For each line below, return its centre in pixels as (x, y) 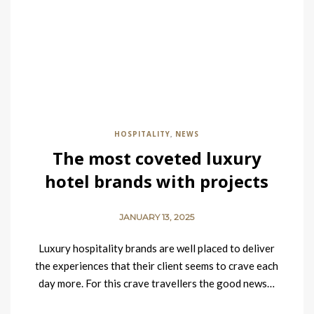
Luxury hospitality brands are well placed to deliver (157, 248)
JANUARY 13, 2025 (157, 217)
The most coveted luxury (157, 158)
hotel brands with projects (157, 181)
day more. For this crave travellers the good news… (157, 283)
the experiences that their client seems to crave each (157, 266)
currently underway (157, 204)
